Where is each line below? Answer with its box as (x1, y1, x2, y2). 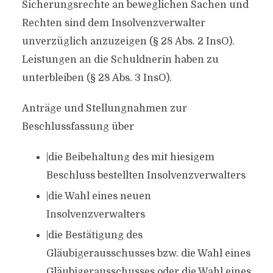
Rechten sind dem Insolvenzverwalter (21, 18, 205, 29)
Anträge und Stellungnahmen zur (21, 103, 187, 114)
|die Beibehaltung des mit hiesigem (46, 152, 214, 163)
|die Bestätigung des (46, 230, 143, 241)
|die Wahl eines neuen (46, 191, 151, 202)
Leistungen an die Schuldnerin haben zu (21, 54, 219, 65)
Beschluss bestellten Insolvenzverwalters (46, 170, 246, 181)
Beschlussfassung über (21, 121, 134, 132)
